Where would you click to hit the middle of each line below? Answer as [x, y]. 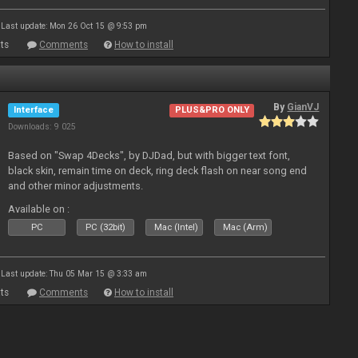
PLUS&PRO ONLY [212, 110]
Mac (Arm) [246, 227]
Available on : [39, 209]
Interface [34, 110]
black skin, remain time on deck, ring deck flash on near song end [158, 171]
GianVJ [303, 107]
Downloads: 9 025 [42, 127]
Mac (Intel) [177, 227]
